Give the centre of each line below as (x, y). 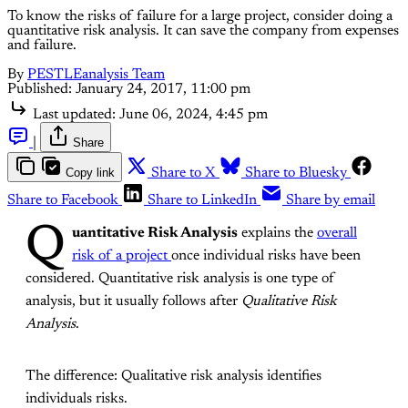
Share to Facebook (63, 200)
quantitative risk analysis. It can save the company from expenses (203, 31)
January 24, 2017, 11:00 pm (163, 89)
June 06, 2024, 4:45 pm (194, 114)
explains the (277, 233)
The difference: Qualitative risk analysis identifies (173, 376)
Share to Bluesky (296, 173)
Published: (40, 89)
